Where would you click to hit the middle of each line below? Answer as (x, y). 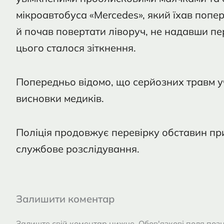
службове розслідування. (78, 149)
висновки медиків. (60, 98)
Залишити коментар (65, 199)
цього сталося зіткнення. (76, 48)
